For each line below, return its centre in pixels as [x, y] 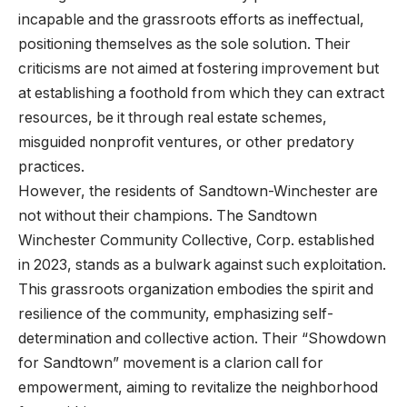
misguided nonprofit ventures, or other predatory [186, 143]
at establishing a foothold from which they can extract [201, 94]
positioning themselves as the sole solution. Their [184, 45]
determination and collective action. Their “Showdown [202, 339]
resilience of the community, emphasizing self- [176, 314]
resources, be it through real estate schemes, [173, 118]
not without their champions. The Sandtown [168, 216]
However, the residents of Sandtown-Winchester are [198, 192]
